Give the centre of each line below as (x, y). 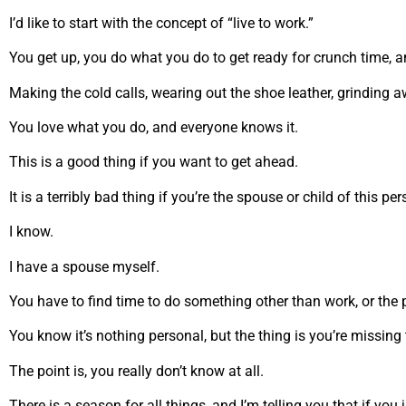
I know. (31, 232)
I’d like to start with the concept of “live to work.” (161, 23)
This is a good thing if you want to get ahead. (154, 162)
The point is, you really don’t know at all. (136, 371)
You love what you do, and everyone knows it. (154, 128)
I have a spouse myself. (84, 266)
